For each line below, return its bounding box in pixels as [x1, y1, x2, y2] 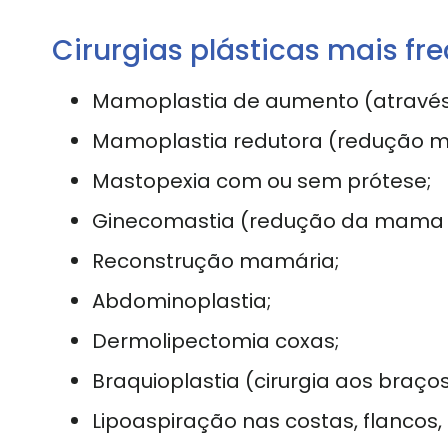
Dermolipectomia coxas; [92, 326, 339, 355]
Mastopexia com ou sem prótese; [92, 166, 431, 195]
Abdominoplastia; [92, 286, 271, 315]
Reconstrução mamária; [92, 246, 339, 275]
